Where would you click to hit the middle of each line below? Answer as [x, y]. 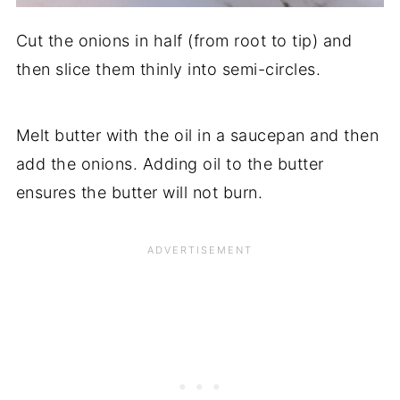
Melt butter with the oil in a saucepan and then [197, 135]
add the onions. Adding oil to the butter [170, 163]
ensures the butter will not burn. [139, 192]
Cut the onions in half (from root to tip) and [184, 40]
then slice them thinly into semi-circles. [168, 69]
